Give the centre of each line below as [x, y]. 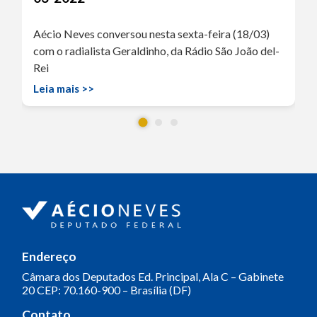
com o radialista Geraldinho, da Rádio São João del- [156, 50]
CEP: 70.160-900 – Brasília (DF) [113, 289]
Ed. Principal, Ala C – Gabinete [210, 276]
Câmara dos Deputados [79, 276]
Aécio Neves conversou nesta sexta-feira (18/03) [151, 33]
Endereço [49, 256]
